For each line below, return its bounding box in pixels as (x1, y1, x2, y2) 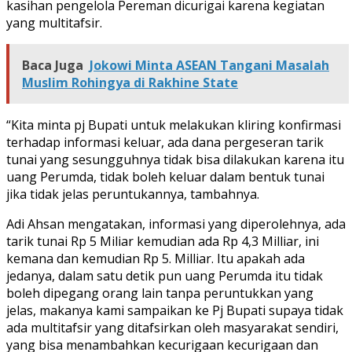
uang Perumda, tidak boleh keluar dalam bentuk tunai (6, 167, 324, 185)
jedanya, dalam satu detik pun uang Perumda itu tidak (6, 266, 323, 284)
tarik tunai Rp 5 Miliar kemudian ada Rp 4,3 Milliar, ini (6, 232, 319, 250)
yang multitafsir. (6, 13, 102, 31)
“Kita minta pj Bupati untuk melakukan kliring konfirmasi (6, 115, 341, 134)
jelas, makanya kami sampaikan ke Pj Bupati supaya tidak (6, 301, 343, 319)
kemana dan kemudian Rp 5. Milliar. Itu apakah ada (6, 249, 305, 267)
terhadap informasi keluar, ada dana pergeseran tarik (6, 133, 324, 151)
